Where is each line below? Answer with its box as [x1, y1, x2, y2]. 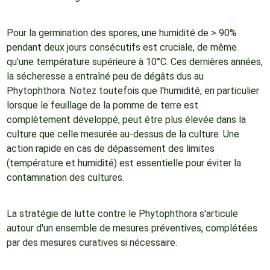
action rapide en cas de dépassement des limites [6, 143, 215, 155]
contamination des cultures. [6, 172, 124, 184]
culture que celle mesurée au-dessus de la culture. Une [6, 128, 239, 140]
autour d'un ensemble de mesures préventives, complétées [6, 222, 257, 234]
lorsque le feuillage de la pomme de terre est [6, 99, 198, 111]
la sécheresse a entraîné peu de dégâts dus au [6, 71, 204, 83]
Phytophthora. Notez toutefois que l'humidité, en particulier [6, 85, 259, 97]
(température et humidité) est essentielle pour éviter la [6, 157, 241, 169]
